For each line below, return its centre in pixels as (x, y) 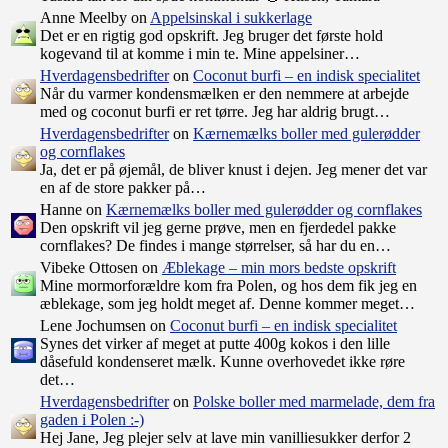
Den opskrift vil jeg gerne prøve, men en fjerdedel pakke (218, 228)
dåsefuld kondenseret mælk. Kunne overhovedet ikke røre (222, 362)
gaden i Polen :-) (92, 420)
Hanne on (73, 210)
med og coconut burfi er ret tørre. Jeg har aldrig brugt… (215, 112)
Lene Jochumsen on (105, 326)
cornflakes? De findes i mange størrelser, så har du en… (215, 246)
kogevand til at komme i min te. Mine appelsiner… (200, 54)
